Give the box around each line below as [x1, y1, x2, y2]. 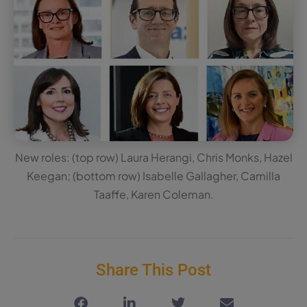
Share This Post [96, 260, 211, 280]
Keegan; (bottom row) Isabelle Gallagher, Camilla [27, 168, 280, 183]
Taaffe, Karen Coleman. [93, 186, 214, 201]
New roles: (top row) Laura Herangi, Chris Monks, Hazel [14, 149, 293, 164]
